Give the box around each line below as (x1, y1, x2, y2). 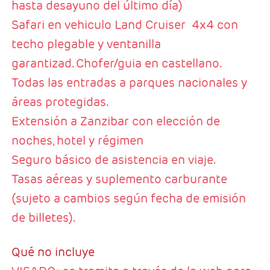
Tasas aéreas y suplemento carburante (11, 171, 227, 187)
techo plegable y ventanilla (11, 36, 161, 52)
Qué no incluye (11, 244, 95, 260)
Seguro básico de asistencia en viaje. (11, 152, 216, 168)
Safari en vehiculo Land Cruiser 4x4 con (11, 17, 238, 33)
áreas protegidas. (11, 94, 108, 110)
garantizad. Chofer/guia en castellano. (11, 55, 222, 72)
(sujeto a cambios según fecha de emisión (11, 190, 246, 207)
